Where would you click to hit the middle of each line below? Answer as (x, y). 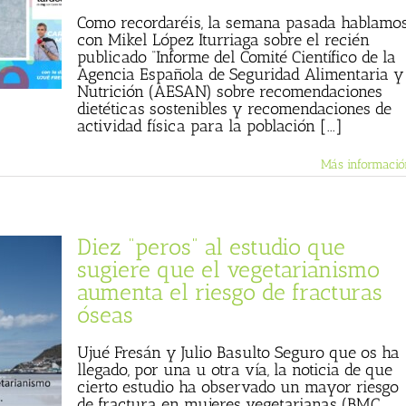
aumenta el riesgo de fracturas (230, 292)
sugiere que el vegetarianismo (228, 269)
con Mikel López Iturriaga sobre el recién (223, 40)
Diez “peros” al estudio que (211, 246)
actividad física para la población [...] (210, 126)
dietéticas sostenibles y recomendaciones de (234, 109)
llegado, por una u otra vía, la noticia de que (235, 370)
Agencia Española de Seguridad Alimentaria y (241, 74)
